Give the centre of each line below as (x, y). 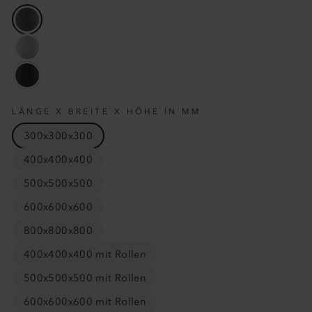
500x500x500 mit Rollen (85, 278)
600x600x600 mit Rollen (85, 302)
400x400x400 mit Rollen (85, 255)
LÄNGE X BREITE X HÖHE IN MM (107, 112)
